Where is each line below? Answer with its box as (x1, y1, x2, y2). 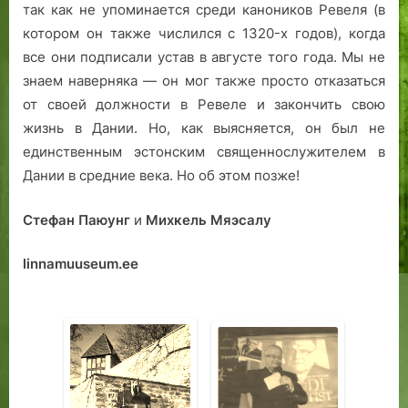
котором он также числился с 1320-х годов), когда (23, 25, 385, 43)
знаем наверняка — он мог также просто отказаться (23, 72, 385, 90)
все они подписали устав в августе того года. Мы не (23, 48, 385, 66)
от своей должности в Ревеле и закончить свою (23, 96, 385, 114)
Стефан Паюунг (23, 210, 130, 229)
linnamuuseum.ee (23, 255, 138, 273)
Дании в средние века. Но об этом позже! (23, 167, 300, 185)
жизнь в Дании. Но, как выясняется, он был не (23, 119, 385, 138)
